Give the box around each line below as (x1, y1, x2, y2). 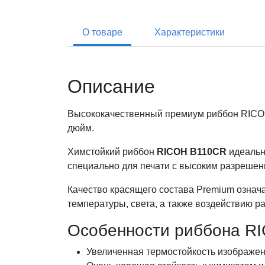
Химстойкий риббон (67, 147, 157, 157)
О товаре (82, 27, 122, 38)
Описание (67, 76, 155, 98)
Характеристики (154, 27, 225, 38)
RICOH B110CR (157, 147, 227, 157)
